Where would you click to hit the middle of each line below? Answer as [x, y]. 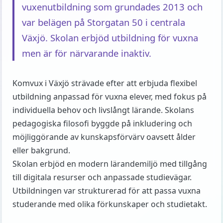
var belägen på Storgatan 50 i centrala [104, 22]
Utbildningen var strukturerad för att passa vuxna [107, 191]
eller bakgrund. [41, 150]
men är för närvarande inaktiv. [87, 53]
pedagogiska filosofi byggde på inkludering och [102, 123]
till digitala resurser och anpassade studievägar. [102, 177]
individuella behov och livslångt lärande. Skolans [103, 110]
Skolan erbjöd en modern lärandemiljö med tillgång [110, 164]
